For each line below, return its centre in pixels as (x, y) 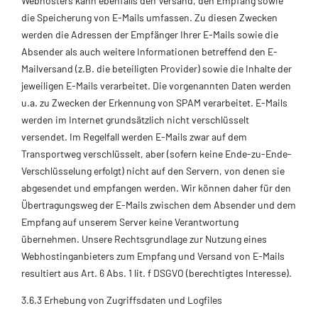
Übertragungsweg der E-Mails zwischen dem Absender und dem (159, 204)
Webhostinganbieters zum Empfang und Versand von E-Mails (153, 256)
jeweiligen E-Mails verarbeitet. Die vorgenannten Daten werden (156, 85)
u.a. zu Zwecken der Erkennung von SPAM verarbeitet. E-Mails (154, 102)
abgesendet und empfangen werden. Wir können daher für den (156, 187)
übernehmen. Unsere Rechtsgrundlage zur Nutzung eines (144, 238)
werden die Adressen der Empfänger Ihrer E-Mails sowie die (150, 34)
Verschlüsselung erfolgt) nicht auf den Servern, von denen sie (153, 170)
